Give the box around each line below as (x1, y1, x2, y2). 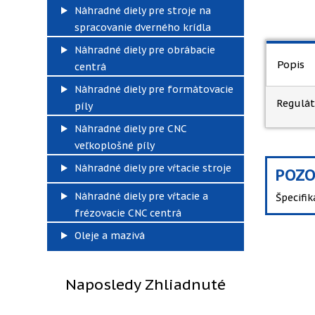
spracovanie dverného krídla (75, 21, 211, 34)
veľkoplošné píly (75, 139, 155, 152)
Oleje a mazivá (75, 229, 145, 242)
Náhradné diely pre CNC (75, 122, 186, 135)
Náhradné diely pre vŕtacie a (75, 190, 208, 202)
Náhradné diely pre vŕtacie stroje (75, 162, 231, 174)
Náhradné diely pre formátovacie (75, 83, 233, 96)
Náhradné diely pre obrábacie (75, 44, 215, 56)
